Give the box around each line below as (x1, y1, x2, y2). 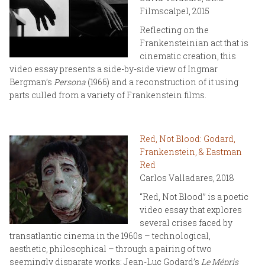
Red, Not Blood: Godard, (140, 132, 235, 144)
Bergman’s (9, 76, 54, 88)
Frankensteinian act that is (140, 37, 248, 49)
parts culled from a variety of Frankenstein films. (9, 89, 206, 101)
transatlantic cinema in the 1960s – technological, (9, 230, 211, 241)
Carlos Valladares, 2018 (140, 172, 234, 183)
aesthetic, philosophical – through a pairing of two (9, 243, 212, 254)
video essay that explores (140, 203, 242, 215)
